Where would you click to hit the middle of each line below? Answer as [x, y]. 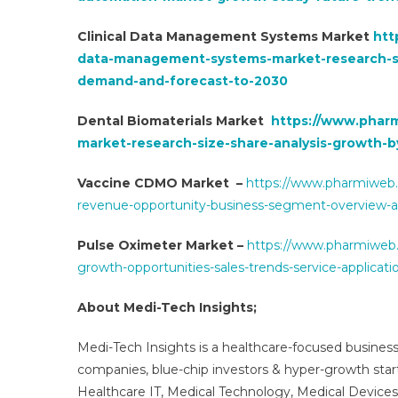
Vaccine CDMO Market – [162, 183]
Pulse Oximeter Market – [162, 245]
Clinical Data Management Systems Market [225, 36]
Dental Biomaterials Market [174, 121]
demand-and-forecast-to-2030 [183, 81]
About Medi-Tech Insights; [167, 307]
